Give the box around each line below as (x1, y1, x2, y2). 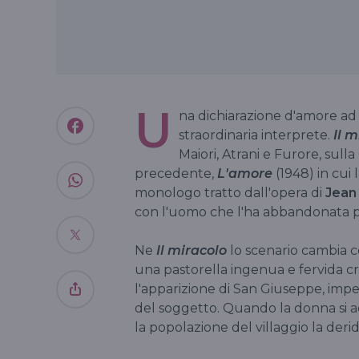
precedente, (135, 165, 217, 181)
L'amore (217, 165, 272, 181)
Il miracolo (156, 242, 227, 258)
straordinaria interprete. (179, 127, 330, 143)
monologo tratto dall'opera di (135, 184, 325, 200)
